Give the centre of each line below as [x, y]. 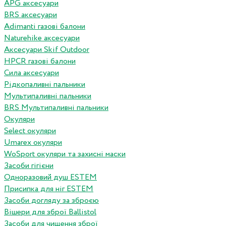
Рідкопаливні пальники [45, 85]
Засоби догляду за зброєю [51, 201]
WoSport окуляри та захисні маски [65, 154]
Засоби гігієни [29, 166]
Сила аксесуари [32, 73]
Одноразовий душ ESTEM [50, 178]
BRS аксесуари [31, 15]
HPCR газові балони [40, 62]
